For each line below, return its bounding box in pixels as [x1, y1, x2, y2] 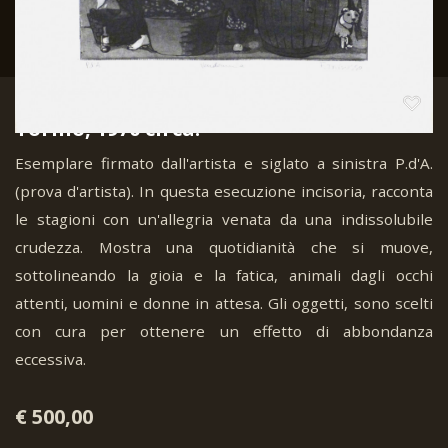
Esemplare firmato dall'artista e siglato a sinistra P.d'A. [15, 153, 433, 173]
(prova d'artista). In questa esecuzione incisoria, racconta [15, 181, 433, 201]
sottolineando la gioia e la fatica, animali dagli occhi [15, 265, 433, 285]
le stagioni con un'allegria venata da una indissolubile [15, 209, 433, 229]
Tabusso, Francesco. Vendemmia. [15, 91, 353, 118]
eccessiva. [15, 349, 86, 369]
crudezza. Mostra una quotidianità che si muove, [15, 237, 433, 257]
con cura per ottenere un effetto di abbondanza [15, 321, 433, 341]
